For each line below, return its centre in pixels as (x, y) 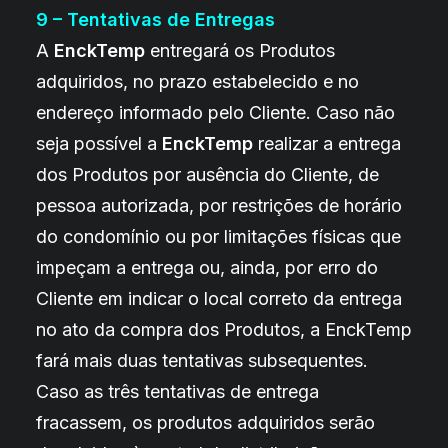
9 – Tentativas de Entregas (155, 19)
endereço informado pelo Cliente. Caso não (215, 112)
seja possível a (99, 143)
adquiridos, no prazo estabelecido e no (197, 81)
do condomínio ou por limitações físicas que (218, 236)
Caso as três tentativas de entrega (177, 391)
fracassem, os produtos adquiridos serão (205, 422)
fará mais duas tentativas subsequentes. (202, 360)
